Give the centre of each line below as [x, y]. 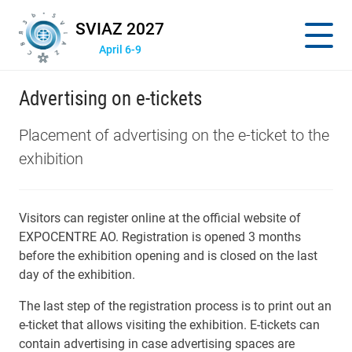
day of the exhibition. [77, 275]
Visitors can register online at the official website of [160, 218]
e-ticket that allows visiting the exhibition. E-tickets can [169, 325]
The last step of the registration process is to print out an [175, 306]
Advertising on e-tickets [110, 99]
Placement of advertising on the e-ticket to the [174, 135]
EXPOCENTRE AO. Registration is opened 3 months [160, 237]
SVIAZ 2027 [120, 29]
